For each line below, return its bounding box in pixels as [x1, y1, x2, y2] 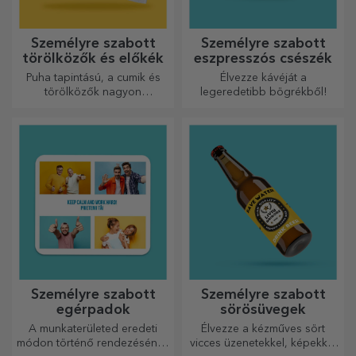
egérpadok [56, 302, 130, 317]
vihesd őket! [62, 130, 124, 141]
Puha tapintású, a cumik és [25, 72, 161, 84]
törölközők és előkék [22, 51, 164, 66]
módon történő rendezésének [17, 337, 169, 349]
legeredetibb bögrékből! [199, 87, 327, 99]
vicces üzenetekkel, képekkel [190, 337, 336, 349]
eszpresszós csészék [194, 51, 332, 66]
